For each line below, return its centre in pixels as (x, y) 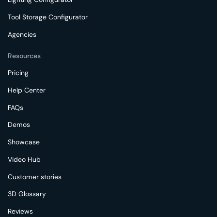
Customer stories (34, 177)
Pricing (18, 73)
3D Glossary (27, 194)
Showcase (23, 142)
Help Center (26, 90)
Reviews (20, 211)
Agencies (22, 34)
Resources (24, 55)
